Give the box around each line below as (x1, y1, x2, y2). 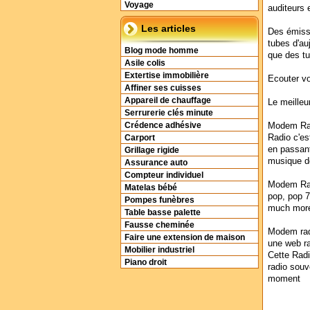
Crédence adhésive (125, 121, 201, 129)
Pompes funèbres (125, 196, 194, 204)
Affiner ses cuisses (125, 84, 201, 92)
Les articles (141, 23, 196, 34)
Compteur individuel (125, 171, 203, 179)
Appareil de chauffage (125, 96, 211, 104)
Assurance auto (125, 158, 188, 167)
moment (268, 273, 300, 284)
